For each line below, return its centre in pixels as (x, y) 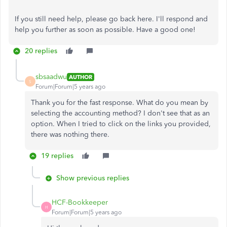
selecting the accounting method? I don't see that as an (120, 113)
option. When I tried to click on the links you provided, (121, 124)
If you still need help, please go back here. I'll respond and (111, 19)
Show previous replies (93, 178)
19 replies (57, 156)
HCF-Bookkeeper (80, 202)
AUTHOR (81, 77)
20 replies (41, 51)
